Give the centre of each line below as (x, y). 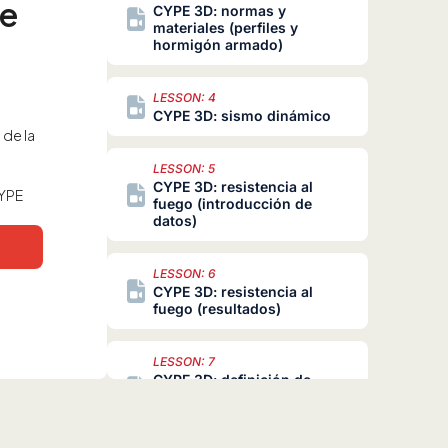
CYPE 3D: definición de (231, 380)
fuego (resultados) (216, 309)
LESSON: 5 (183, 169)
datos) (174, 221)
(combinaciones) (210, 414)
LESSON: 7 (183, 362)
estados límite (201, 397)
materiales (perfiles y (225, 28)
